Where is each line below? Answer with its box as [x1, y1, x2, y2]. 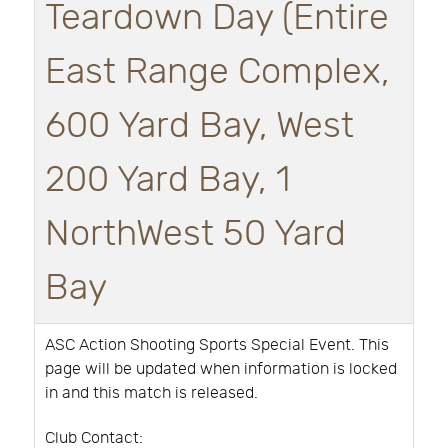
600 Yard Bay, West [45, 105, 354, 148]
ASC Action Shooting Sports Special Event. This [45, 336, 389, 356]
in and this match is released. [45, 384, 262, 404]
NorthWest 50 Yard [45, 213, 346, 256]
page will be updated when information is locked [45, 360, 397, 380]
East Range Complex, [45, 51, 390, 94]
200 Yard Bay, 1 [45, 159, 290, 202]
